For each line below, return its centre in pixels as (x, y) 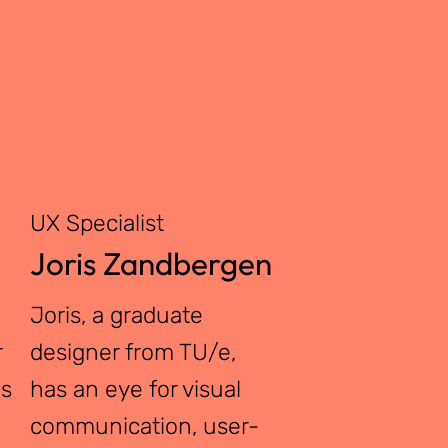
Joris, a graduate (116, 315)
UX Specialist (96, 222)
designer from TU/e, (132, 352)
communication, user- (144, 426)
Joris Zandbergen (150, 263)
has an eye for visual (135, 389)
